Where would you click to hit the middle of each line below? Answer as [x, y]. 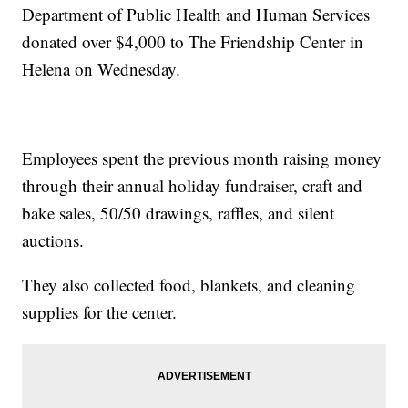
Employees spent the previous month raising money [202, 158]
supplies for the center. [100, 312]
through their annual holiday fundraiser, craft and [193, 186]
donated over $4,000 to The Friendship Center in [193, 42]
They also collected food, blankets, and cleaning [189, 285]
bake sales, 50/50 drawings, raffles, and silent [178, 213]
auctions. [53, 240]
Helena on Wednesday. [102, 69]
